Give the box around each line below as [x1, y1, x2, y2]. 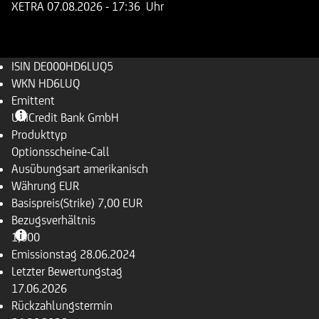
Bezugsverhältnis [11, 213, 95, 227]
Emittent [11, 93, 55, 108]
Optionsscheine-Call [11, 145, 110, 159]
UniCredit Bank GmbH [11, 110, 119, 125]
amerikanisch [83, 162, 148, 176]
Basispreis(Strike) [11, 196, 95, 210]
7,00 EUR [98, 196, 142, 210]
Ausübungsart [11, 162, 80, 176]
